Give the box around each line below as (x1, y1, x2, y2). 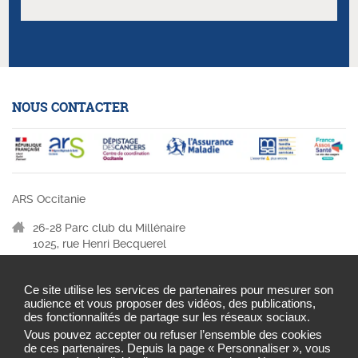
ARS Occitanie (12, 192, 86, 205)
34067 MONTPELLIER (33, 253, 148, 266)
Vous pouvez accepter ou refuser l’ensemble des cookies (24, 328, 322, 341)
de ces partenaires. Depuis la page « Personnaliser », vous (24, 341, 331, 355)
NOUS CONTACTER (12, 97, 129, 116)
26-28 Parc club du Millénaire (33, 221, 185, 234)
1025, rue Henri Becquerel (33, 237, 166, 250)
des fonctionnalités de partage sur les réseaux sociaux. (24, 310, 310, 324)
